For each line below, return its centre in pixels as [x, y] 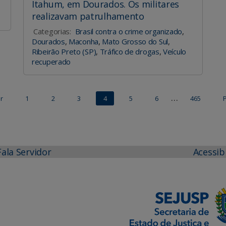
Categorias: [52, 31]
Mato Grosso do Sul [135, 41]
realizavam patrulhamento [88, 16]
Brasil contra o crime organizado [129, 31]
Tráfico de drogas [129, 51]
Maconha [83, 41]
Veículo [175, 51]
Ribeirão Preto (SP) [64, 51]
